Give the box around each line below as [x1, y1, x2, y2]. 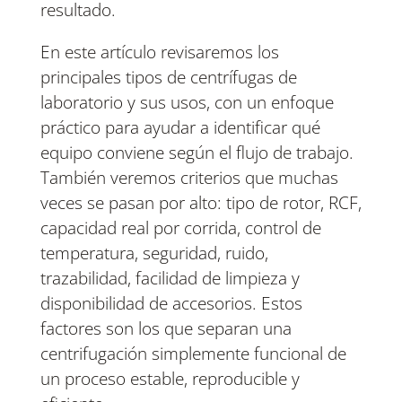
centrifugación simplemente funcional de [39, 342, 346, 366]
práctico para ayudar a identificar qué [39, 116, 320, 140]
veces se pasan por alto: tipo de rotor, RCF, [39, 191, 362, 215]
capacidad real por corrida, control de [39, 216, 321, 240]
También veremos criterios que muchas [39, 166, 338, 190]
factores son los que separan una [39, 317, 292, 341]
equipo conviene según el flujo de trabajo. [39, 141, 354, 165]
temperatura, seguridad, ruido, [39, 241, 268, 266]
